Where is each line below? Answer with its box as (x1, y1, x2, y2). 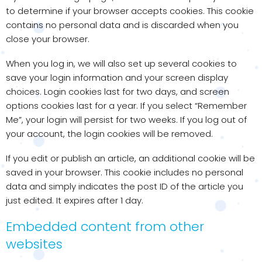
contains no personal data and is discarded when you (6, 19, 239, 31)
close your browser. (6, 33, 89, 45)
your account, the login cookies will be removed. (6, 127, 213, 140)
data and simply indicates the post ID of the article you (6, 180, 243, 192)
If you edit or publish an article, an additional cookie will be (6, 152, 255, 164)
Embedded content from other (6, 218, 204, 236)
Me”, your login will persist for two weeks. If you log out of (6, 113, 247, 126)
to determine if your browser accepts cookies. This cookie (6, 5, 254, 17)
